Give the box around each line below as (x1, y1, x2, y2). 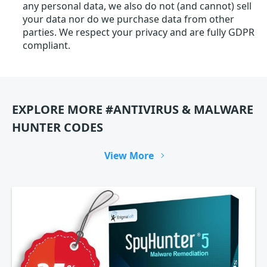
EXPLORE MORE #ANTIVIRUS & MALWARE (12, 101, 253, 117)
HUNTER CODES (12, 119, 103, 135)
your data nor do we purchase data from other (23, 13, 234, 26)
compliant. (23, 39, 70, 52)
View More (104, 149, 154, 162)
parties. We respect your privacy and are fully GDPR (23, 26, 254, 39)
